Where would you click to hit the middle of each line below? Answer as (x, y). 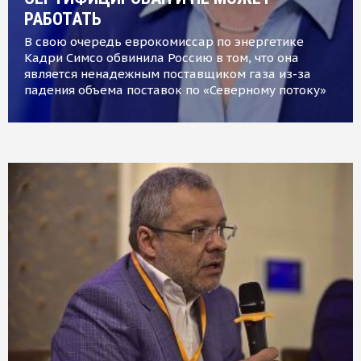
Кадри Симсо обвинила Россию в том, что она (162, 57)
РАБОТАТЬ (63, 19)
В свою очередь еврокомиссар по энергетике (164, 41)
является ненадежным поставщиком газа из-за (168, 73)
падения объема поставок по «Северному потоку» (175, 89)
